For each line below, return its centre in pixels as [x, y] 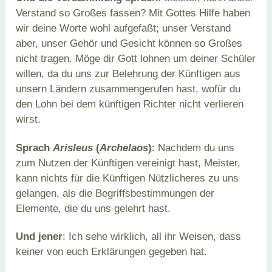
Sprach [35, 148]
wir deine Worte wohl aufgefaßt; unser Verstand [124, 29]
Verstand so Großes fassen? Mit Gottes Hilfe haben [133, 13]
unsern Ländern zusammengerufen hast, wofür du [128, 89]
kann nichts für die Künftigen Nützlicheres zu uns [127, 178]
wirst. [29, 120]
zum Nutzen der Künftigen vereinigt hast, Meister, [128, 163]
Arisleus [73, 148]
